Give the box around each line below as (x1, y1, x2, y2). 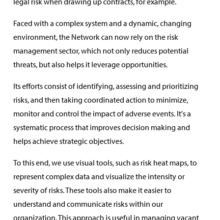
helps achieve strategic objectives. (13, 136, 124, 146)
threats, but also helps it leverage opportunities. (13, 59, 167, 70)
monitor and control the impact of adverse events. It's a (13, 109, 191, 119)
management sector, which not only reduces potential (13, 46, 189, 56)
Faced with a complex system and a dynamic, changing (13, 18, 192, 28)
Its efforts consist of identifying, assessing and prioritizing (13, 81, 198, 91)
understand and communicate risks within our (13, 199, 163, 209)
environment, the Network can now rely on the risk (13, 32, 178, 42)
